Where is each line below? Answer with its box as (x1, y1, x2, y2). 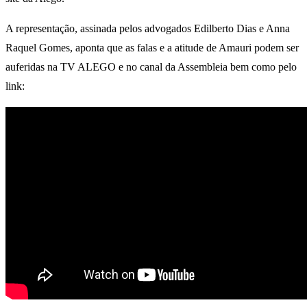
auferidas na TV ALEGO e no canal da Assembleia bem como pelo (5, 61, 297, 73)
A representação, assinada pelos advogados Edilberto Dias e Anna (5, 23, 290, 35)
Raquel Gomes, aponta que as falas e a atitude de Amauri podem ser (5, 42, 299, 54)
